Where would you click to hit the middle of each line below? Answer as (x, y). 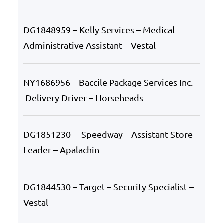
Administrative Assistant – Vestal (89, 45)
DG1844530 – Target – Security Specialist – (108, 186)
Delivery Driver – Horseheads (83, 97)
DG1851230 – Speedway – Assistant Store (108, 134)
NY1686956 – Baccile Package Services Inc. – (111, 82)
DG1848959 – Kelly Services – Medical (99, 29)
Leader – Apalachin (61, 149)
